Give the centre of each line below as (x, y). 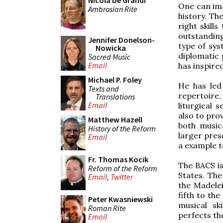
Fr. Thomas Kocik (118, 159)
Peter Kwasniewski (120, 199)
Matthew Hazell (115, 119)
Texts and (104, 88)
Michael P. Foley (115, 80)
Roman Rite (107, 208)
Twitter (122, 177)
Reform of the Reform (123, 168)
